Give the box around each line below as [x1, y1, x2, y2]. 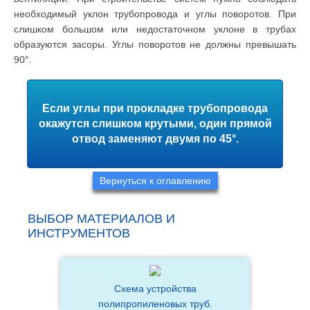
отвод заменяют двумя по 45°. [71, 132, 239, 145]
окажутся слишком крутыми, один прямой [38, 117, 272, 129]
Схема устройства [113, 282, 197, 294]
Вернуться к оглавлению [99, 174, 211, 186]
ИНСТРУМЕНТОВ [28, 226, 130, 240]
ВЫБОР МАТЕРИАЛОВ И [28, 211, 175, 226]
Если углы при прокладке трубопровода [42, 102, 268, 114]
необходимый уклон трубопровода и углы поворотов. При [14, 8, 296, 19]
